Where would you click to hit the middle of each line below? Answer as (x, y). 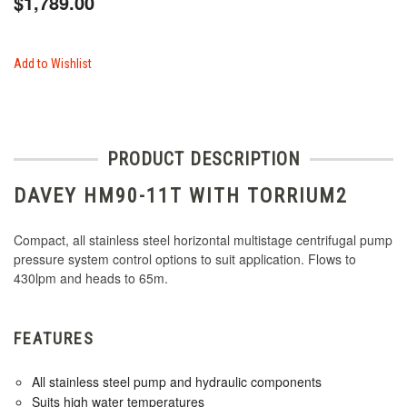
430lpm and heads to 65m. (91, 278)
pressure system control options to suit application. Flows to (185, 259)
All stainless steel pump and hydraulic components (177, 382)
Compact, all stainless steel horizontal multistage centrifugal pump (203, 240)
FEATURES (54, 339)
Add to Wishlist (53, 64)
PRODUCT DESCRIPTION (203, 159)
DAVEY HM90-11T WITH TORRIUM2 (181, 196)
